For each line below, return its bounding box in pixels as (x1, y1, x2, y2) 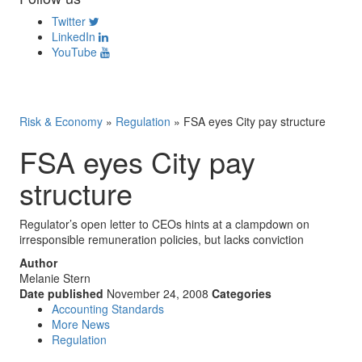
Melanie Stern (19, 270, 90, 286)
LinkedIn (52, 28, 95, 44)
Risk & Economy (19, 113, 103, 129)
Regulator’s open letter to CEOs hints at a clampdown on (19, 216, 309, 232)
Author (19, 255, 57, 271)
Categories (212, 285, 271, 301)
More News (52, 316, 110, 332)
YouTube (52, 44, 97, 60)
